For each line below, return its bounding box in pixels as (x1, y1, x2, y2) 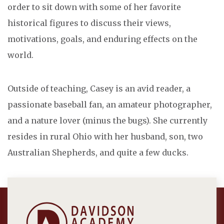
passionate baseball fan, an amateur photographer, (7, 99, 212, 110)
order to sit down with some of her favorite (7, 2, 181, 12)
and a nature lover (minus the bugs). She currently (7, 115, 207, 126)
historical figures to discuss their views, (7, 18, 171, 28)
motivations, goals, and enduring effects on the (7, 34, 197, 44)
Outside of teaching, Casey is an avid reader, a (7, 83, 190, 94)
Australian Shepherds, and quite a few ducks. (7, 147, 188, 158)
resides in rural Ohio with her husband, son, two (7, 131, 203, 142)
